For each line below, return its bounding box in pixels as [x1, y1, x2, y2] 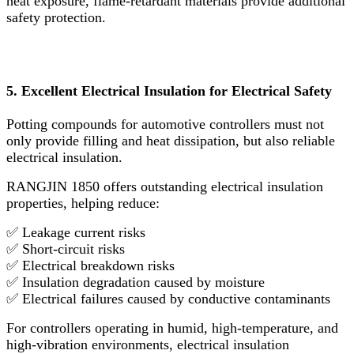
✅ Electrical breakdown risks [6, 257, 175, 273]
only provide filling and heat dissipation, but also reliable [6, 132, 335, 149]
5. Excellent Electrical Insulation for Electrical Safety [6, 82, 332, 99]
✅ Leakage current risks [6, 224, 145, 240]
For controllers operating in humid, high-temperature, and [6, 319, 338, 336]
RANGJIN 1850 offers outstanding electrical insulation [6, 178, 323, 194]
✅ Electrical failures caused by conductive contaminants [6, 290, 330, 307]
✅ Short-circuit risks [6, 240, 125, 257]
